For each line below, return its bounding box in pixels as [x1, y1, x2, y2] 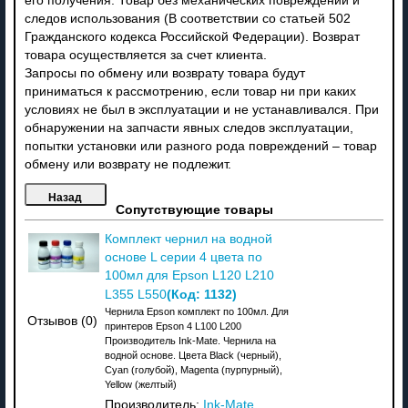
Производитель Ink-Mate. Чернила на [104, 334, 276, 346]
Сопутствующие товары [115, 202, 273, 217]
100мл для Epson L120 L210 [104, 268, 274, 282]
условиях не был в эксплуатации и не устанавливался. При [24, 102, 379, 117]
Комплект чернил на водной [104, 231, 272, 246]
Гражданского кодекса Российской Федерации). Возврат [24, 29, 360, 44]
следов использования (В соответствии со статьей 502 [24, 11, 351, 25]
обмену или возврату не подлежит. [24, 157, 231, 171]
